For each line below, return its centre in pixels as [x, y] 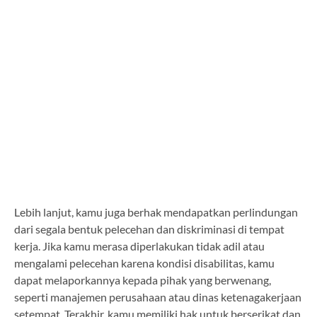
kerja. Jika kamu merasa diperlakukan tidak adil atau [139, 246]
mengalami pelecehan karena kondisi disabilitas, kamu [144, 263]
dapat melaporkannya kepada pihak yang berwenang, [143, 279]
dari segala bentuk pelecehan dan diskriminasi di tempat [149, 229]
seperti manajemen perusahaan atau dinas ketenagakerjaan [158, 296]
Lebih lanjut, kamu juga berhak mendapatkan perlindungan [156, 212]
